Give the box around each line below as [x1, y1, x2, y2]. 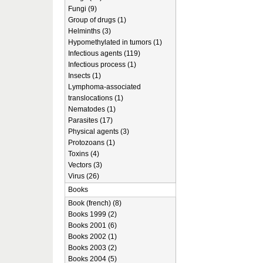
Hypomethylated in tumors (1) [68, 38, 162, 46]
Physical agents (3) [68, 127, 129, 136]
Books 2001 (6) [68, 221, 117, 230]
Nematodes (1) [68, 105, 116, 113]
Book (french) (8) [68, 199, 122, 207]
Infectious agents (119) [68, 49, 140, 58]
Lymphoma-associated [68, 83, 141, 91]
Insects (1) [68, 72, 101, 80]
